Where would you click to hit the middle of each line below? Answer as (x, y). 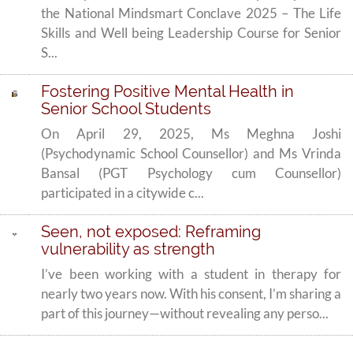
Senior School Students (126, 109)
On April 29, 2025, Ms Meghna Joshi (191, 134)
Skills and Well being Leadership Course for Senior (191, 33)
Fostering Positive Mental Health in (168, 91)
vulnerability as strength (128, 249)
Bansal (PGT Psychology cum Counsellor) (191, 173)
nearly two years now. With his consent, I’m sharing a (191, 294)
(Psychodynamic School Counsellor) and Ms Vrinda (191, 153)
